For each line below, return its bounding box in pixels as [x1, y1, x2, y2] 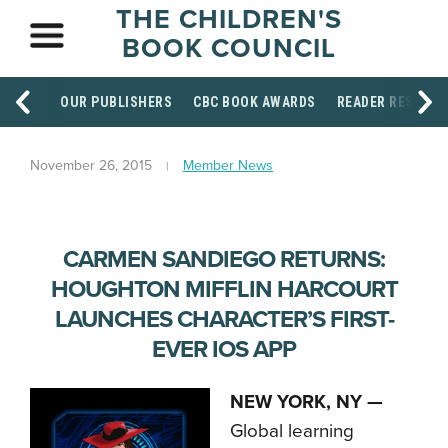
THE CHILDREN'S [115, 3, 342, 36]
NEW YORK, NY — [230, 391, 383, 413]
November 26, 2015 [30, 157, 152, 174]
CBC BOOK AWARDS [193, 94, 316, 110]
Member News [183, 157, 273, 174]
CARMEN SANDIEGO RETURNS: [63, 245, 385, 274]
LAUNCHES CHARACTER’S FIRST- [54, 305, 394, 334]
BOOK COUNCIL [121, 32, 336, 65]
